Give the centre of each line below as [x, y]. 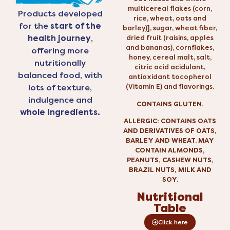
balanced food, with [60, 75]
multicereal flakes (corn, [170, 9]
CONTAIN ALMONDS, [170, 150]
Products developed [60, 14]
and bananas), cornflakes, [170, 48]
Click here [173, 223]
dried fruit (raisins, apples [170, 38]
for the [35, 26]
